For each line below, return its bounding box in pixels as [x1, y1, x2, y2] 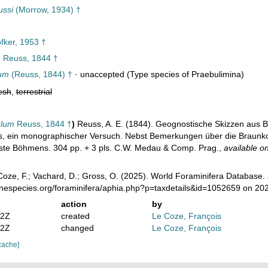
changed [60, 223, 94, 233]
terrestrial [16, 87, 52, 96]
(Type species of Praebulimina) [124, 69, 244, 79]
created [60, 211, 90, 221]
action [60, 199, 87, 209]
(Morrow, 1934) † [13, 5, 81, 14]
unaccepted [80, 69, 124, 79]
